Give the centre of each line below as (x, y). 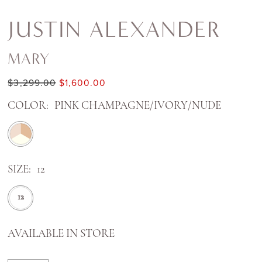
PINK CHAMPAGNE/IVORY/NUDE (137, 106)
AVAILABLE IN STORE (61, 235)
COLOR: (28, 106)
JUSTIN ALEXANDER (114, 30)
